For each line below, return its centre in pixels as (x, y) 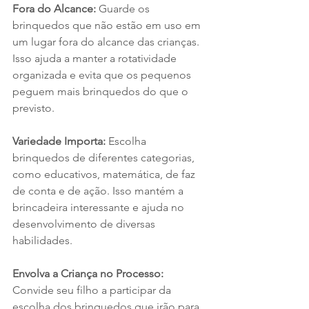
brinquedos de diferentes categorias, (105, 158)
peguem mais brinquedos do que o (102, 92)
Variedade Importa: (60, 141)
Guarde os (126, 9)
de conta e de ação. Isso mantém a (99, 191)
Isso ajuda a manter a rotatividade (96, 59)
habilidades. (42, 241)
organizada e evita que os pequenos (103, 75)
